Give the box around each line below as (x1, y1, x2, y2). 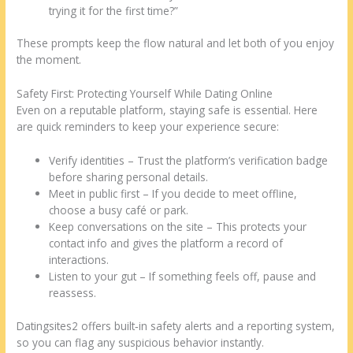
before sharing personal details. (49, 169, 209, 185)
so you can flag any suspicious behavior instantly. (17, 334, 265, 350)
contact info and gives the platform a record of (49, 236, 284, 251)
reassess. (49, 285, 97, 301)
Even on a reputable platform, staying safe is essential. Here (17, 102, 318, 118)
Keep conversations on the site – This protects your (49, 219, 307, 235)
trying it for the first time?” (49, 2, 179, 18)
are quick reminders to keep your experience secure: (17, 119, 280, 135)
